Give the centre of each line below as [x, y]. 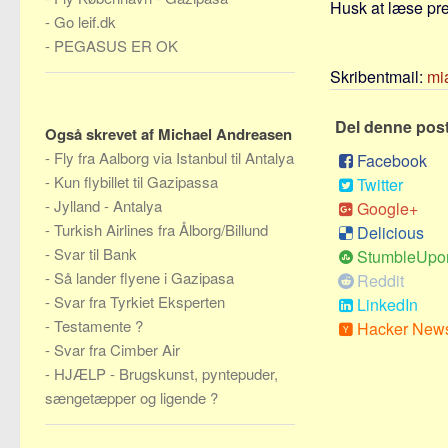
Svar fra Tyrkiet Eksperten [139, 301]
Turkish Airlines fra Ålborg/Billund [161, 229]
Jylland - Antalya [108, 205]
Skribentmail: [378, 76]
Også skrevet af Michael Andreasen [168, 134]
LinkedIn [387, 304]
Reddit [380, 280]
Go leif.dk [85, 21]
